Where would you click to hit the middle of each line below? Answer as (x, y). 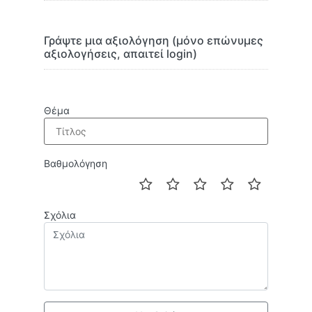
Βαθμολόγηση (76, 164)
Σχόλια (60, 215)
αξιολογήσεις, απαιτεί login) (120, 54)
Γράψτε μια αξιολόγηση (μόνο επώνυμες (154, 41)
